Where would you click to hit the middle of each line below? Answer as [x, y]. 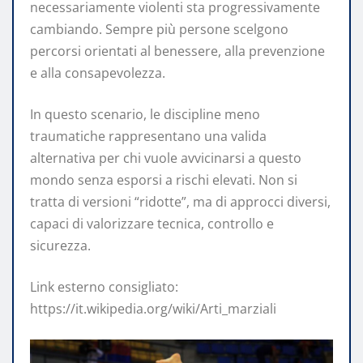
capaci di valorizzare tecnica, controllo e [152, 223]
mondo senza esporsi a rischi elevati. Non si [164, 179]
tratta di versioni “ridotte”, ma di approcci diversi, [180, 201]
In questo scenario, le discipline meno [145, 114]
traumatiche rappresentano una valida [148, 136]
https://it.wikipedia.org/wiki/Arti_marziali [153, 308]
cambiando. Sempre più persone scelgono [159, 29]
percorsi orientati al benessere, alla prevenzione [177, 51]
